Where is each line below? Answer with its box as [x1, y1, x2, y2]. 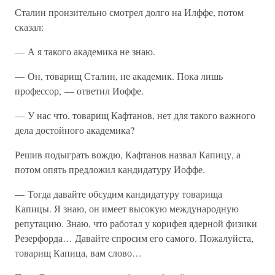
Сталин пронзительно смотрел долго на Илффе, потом [15, 6, 244, 18]
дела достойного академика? [15, 123, 134, 136]
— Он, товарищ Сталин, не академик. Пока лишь [15, 69, 223, 82]
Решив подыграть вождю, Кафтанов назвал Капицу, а [15, 148, 241, 161]
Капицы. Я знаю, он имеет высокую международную [15, 202, 239, 215]
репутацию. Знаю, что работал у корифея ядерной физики [15, 217, 257, 230]
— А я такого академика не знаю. [15, 45, 155, 58]
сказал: [15, 20, 44, 33]
